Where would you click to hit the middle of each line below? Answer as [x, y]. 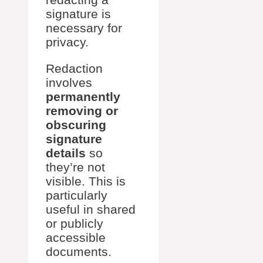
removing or [82, 110]
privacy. [67, 42]
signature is [78, 14]
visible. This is [86, 181]
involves [69, 82]
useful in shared [91, 209]
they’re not [75, 167]
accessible [76, 237]
